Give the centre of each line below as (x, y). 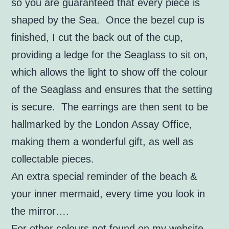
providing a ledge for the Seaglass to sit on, (110, 54)
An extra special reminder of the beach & (104, 176)
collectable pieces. (53, 159)
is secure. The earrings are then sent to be (110, 107)
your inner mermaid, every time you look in (108, 193)
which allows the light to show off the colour (110, 72)
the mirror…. (40, 211)
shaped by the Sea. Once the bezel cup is (108, 20)
